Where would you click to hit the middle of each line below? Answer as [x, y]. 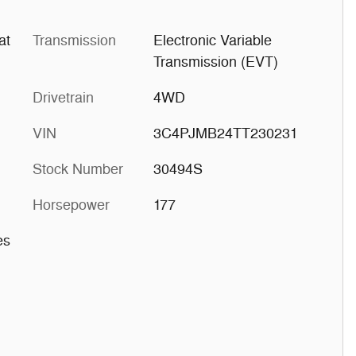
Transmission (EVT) [215, 62]
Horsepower [71, 205]
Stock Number [78, 169]
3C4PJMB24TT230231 [225, 133]
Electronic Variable [212, 40]
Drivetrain [63, 97]
